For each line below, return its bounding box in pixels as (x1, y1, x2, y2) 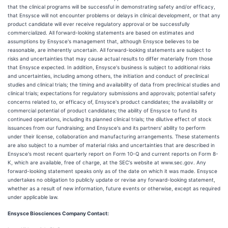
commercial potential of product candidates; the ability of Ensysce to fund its (8, 107, 197, 113)
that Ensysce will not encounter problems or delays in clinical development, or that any (8, 12, 220, 18)
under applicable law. (8, 194, 59, 200)
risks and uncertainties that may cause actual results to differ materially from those (8, 55, 213, 62)
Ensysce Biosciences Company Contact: (8, 210, 109, 216)
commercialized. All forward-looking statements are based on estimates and (8, 30, 194, 36)
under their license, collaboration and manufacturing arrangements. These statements (8, 133, 219, 139)
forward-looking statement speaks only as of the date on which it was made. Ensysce (8, 168, 217, 174)
